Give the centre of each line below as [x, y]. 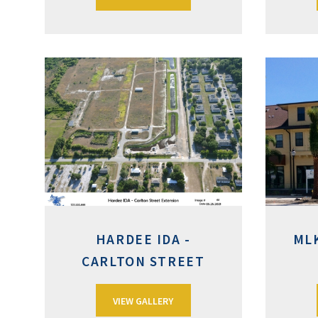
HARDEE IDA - [143, 240]
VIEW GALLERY [143, 301]
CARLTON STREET [143, 262]
